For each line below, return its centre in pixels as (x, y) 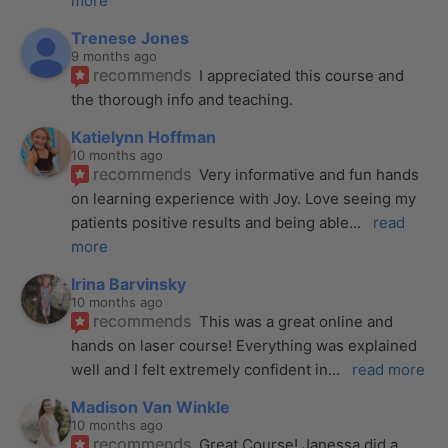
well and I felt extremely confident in (200, 369)
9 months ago (114, 55)
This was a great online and (296, 321)
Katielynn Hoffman (144, 136)
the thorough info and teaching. (182, 99)
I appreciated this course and (302, 75)
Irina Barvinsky (129, 283)
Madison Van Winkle (151, 406)
